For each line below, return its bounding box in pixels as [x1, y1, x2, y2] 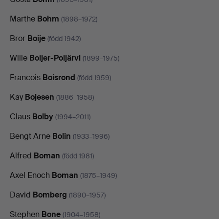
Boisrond [43, 72, 75, 83]
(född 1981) [62, 151, 94, 160]
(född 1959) [77, 73, 111, 82]
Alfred [10, 150, 34, 161]
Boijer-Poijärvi [29, 52, 81, 63]
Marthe [10, 13, 37, 24]
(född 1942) [47, 34, 81, 43]
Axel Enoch [10, 170, 52, 180]
